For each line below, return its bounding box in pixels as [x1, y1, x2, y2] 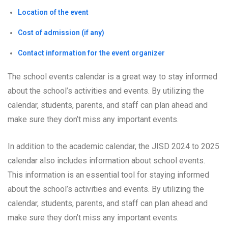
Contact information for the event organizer [18, 48, 165, 57]
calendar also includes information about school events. [8, 155, 205, 165]
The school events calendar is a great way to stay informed [8, 71, 217, 81]
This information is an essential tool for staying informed [8, 169, 209, 180]
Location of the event [18, 8, 89, 16]
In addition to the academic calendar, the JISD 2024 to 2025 [8, 141, 219, 151]
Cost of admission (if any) [18, 28, 104, 37]
